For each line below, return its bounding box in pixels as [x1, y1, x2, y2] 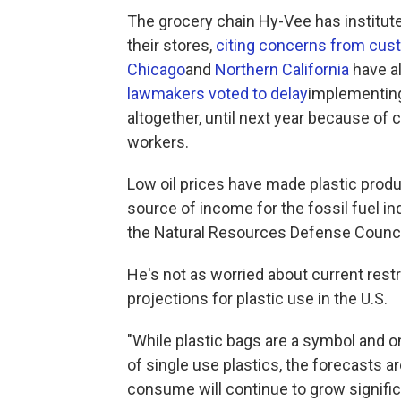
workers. [127, 132, 189, 151]
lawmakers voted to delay [127, 84, 308, 103]
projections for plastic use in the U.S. [127, 289, 388, 308]
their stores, [127, 36, 216, 55]
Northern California [215, 60, 349, 79]
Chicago [127, 60, 185, 79]
